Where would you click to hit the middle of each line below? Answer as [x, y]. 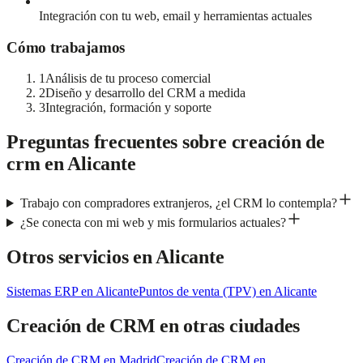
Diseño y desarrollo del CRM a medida [145, 93]
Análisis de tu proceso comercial [128, 79]
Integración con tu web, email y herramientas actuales [175, 15]
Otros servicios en [81, 257]
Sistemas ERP [42, 291]
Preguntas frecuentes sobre [119, 142]
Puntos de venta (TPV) [197, 291]
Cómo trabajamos [66, 47]
